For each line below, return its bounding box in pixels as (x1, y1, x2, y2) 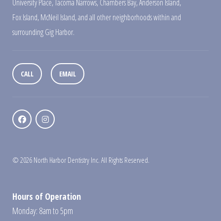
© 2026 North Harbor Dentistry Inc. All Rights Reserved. (12, 154, 149, 165)
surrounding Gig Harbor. (12, 26, 74, 37)
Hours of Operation (12, 190, 81, 202)
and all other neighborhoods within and (76, 11, 181, 23)
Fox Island (12, 11, 37, 23)
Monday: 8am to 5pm (12, 204, 73, 217)
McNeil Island (40, 11, 75, 23)
